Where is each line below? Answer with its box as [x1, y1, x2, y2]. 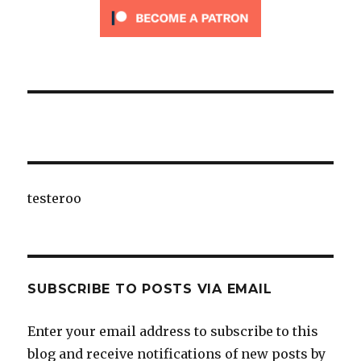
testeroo [27, 190, 82, 207]
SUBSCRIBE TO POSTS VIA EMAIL [27, 281, 272, 297]
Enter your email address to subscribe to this [27, 323, 319, 340]
